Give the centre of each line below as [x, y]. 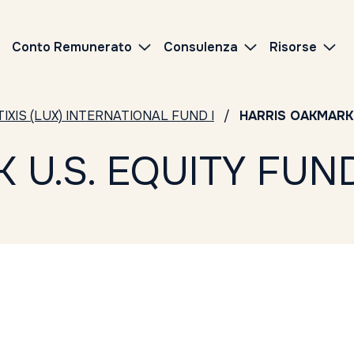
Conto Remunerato [72, 47]
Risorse [293, 47]
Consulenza [201, 47]
